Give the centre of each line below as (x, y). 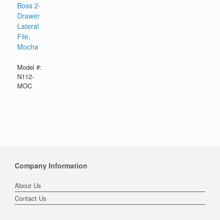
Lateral (28, 26)
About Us (28, 186)
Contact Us (31, 198)
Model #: (29, 67)
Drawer (28, 16)
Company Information (51, 166)
